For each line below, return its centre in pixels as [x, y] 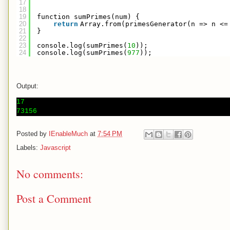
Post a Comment [54, 199]
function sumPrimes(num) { [88, 16]
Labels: [28, 147]
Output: [27, 86]
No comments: [50, 174]
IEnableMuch [68, 133]
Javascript [55, 147]
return [66, 24]
